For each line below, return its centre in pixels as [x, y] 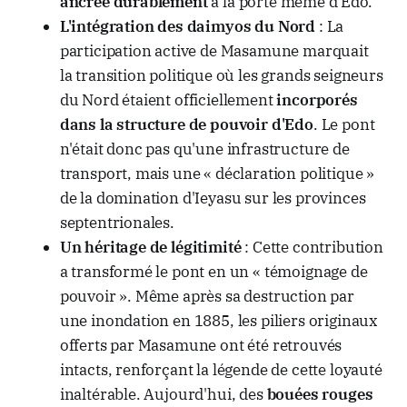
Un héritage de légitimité [150, 248]
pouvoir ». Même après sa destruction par [207, 297]
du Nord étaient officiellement [168, 100]
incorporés [317, 100]
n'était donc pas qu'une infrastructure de [204, 149]
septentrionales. [117, 223]
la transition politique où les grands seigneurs [221, 76]
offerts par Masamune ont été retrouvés [201, 346]
